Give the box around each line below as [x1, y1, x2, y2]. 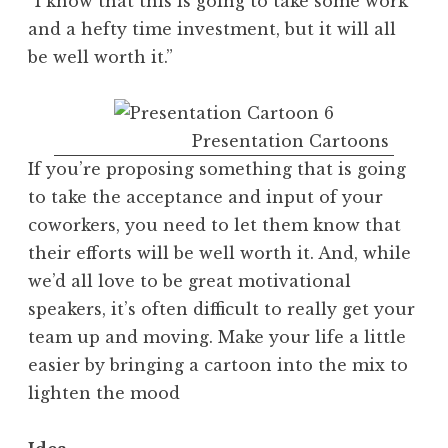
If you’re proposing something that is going [28, 158, 406, 179]
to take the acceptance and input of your [28, 186, 383, 207]
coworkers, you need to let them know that [28, 214, 401, 235]
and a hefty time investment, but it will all [28, 18, 396, 39]
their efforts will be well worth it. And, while [28, 242, 411, 263]
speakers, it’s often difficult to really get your [28, 298, 415, 319]
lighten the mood [28, 382, 180, 403]
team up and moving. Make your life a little [28, 326, 406, 347]
